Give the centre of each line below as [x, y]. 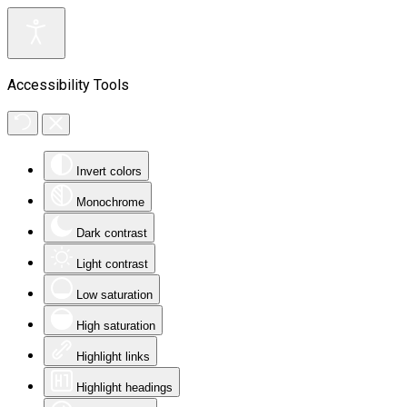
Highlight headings [124, 387]
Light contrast [112, 264]
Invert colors [109, 171]
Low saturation [114, 295]
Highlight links [113, 357]
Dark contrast [112, 233]
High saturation [116, 326]
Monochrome [110, 202]
